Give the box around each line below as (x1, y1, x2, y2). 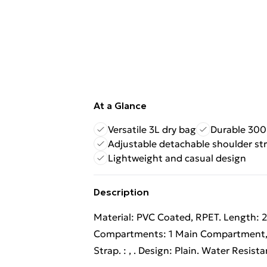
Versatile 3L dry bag (108, 123, 196, 135)
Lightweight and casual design (108, 152, 246, 164)
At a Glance (94, 100, 147, 111)
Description (94, 186, 149, 198)
